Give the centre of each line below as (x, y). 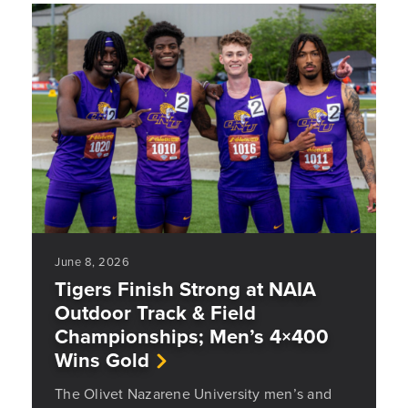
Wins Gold (102, 360)
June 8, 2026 (92, 261)
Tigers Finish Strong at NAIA (185, 289)
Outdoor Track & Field (155, 312)
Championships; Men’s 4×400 (192, 336)
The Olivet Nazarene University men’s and (193, 393)
